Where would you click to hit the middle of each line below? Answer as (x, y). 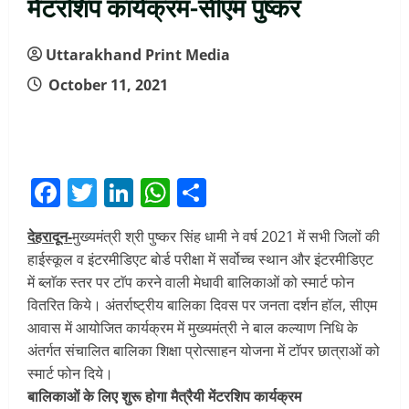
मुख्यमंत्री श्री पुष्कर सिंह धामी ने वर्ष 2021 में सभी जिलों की (226, 236)
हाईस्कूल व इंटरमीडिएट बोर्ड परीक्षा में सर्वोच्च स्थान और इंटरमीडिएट (200, 259)
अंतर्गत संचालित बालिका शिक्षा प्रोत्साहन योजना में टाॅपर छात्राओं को (204, 351)
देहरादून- (50, 236)
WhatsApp (240, 192)
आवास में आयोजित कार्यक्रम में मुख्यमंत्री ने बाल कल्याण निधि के (193, 328)
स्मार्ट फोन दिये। (70, 373)
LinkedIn (192, 192)
